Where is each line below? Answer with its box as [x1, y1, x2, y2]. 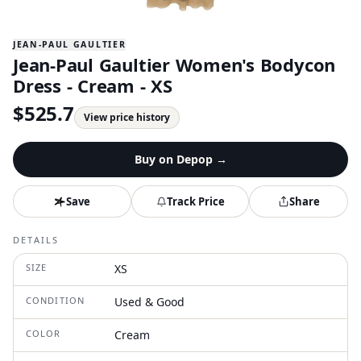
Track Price [166, 193, 225, 209]
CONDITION [26, 294, 85, 306]
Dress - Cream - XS [13, 73, 172, 98]
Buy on [134, 151, 176, 167]
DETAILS [13, 234, 60, 246]
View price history [83, 110, 170, 124]
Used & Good [114, 294, 185, 309]
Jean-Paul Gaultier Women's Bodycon [13, 52, 336, 77]
